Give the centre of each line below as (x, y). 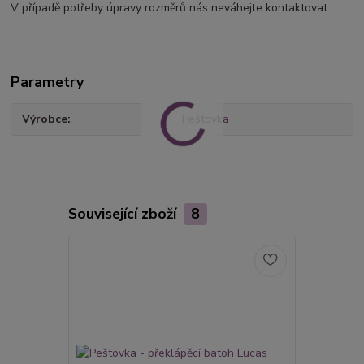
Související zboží (124, 213)
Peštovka (205, 119)
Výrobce (45, 119)
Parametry (48, 82)
